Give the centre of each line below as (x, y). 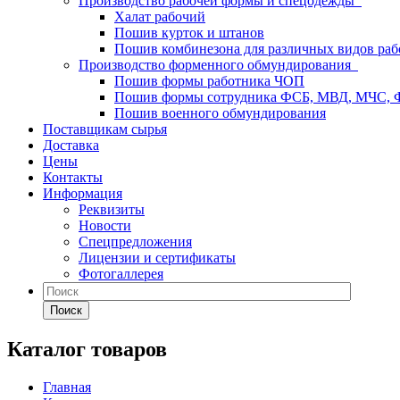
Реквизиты (112, 209)
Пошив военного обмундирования (220, 113)
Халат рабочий (160, 17)
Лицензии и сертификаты (157, 258)
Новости (105, 225)
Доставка (71, 145)
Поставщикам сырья (105, 129)
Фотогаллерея (121, 274)
